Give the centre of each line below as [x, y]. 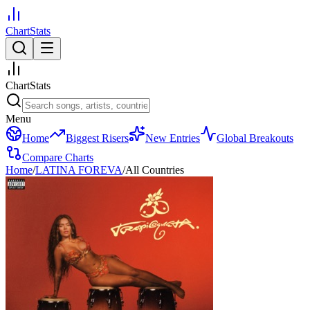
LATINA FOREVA [79, 170]
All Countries [155, 170]
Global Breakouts [255, 138]
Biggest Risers [97, 138]
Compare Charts [58, 157]
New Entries [173, 138]
